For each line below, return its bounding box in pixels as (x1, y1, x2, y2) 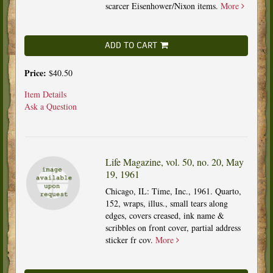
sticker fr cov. (105, 233, 155, 246)
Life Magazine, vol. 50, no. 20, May (105, 155, 244, 168)
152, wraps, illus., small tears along (105, 197, 228, 209)
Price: (24, 66, 49, 79)
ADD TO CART (104, 39, 157, 51)
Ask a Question (24, 100, 77, 112)
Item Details (24, 88, 66, 100)
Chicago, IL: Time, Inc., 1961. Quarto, (105, 185, 241, 197)
